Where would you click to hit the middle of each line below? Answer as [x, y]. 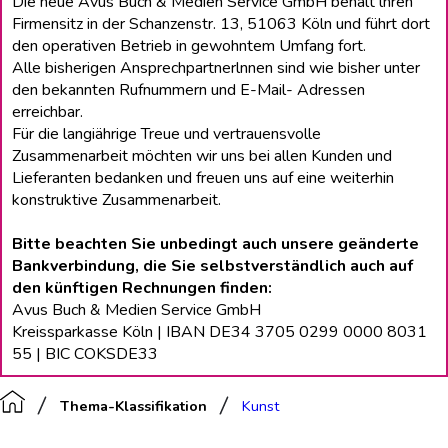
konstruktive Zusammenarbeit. [116, 200]
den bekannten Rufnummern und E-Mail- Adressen [188, 90]
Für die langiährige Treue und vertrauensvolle [166, 134]
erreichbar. [47, 112]
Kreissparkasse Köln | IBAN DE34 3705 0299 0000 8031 [219, 332]
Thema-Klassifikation [133, 405]
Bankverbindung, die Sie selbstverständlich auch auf [212, 266]
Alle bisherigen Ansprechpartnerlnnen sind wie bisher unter [216, 68]
